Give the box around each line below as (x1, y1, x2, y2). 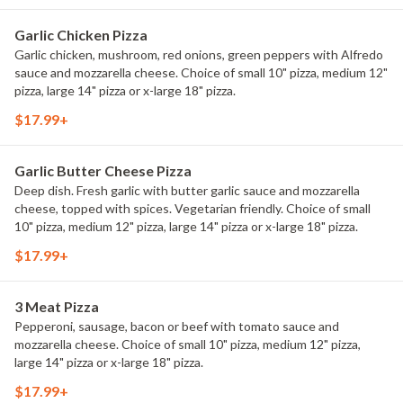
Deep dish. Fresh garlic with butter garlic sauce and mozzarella (14, 183, 360, 198)
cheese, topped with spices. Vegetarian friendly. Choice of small (14, 201, 371, 216)
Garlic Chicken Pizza (14, 26, 148, 43)
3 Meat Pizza (14, 298, 99, 315)
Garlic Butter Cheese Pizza (14, 162, 192, 179)
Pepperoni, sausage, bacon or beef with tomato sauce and (14, 318, 339, 334)
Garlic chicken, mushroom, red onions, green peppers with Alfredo (14, 47, 383, 62)
